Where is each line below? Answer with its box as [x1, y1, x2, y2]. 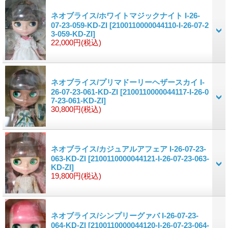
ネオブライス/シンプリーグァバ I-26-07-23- [51, 211, 198, 220]
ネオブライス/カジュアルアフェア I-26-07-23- [51, 144, 206, 153]
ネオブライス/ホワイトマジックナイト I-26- [51, 11, 200, 20]
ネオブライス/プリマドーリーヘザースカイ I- [51, 77, 205, 87]
